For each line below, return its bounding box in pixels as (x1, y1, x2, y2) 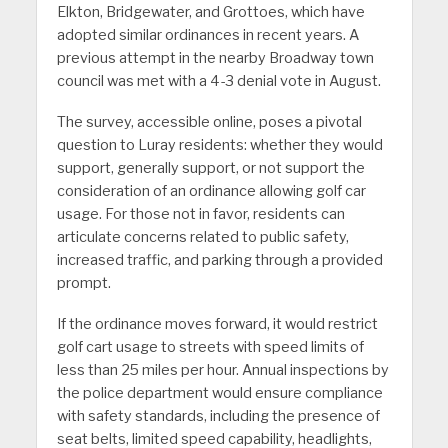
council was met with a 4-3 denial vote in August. (56, 72, 381, 91)
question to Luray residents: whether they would (56, 136, 383, 154)
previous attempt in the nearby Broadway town (56, 49, 374, 68)
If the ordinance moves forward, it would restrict (56, 314, 378, 333)
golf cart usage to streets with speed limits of (56, 337, 364, 356)
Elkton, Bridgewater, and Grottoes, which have (56, 3, 365, 22)
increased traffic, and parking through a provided (56, 251, 383, 269)
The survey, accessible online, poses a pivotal (56, 113, 362, 131)
